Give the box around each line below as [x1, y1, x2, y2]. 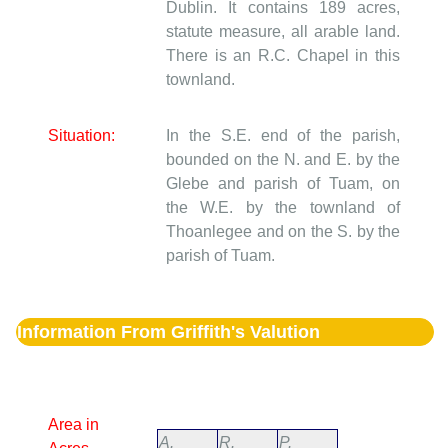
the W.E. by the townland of [166, 199, 400, 217]
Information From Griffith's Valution [17, 321, 320, 342]
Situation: [48, 127, 115, 145]
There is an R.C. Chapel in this [166, 47, 400, 65]
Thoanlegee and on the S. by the [166, 223, 400, 241]
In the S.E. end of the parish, [166, 127, 400, 145]
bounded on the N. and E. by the [166, 151, 400, 169]
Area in [48, 415, 99, 433]
